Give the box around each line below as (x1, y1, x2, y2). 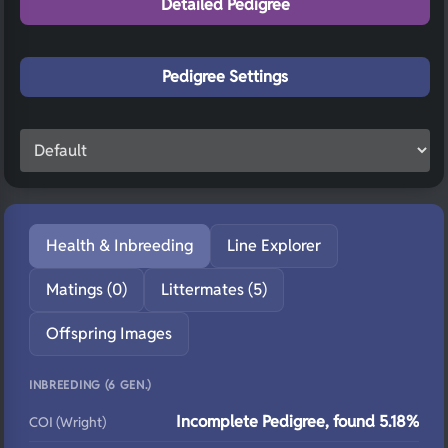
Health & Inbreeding (46, 235, 193, 256)
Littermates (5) (161, 279, 267, 300)
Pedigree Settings (162, 66, 288, 87)
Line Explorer (227, 235, 321, 256)
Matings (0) (46, 279, 127, 300)
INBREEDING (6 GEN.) (29, 377, 153, 392)
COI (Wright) (29, 413, 106, 431)
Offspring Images (46, 323, 172, 344)
